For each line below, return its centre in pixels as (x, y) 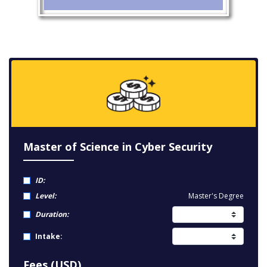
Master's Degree (216, 196)
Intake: (49, 236)
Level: (46, 196)
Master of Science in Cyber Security (118, 147)
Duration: (52, 215)
